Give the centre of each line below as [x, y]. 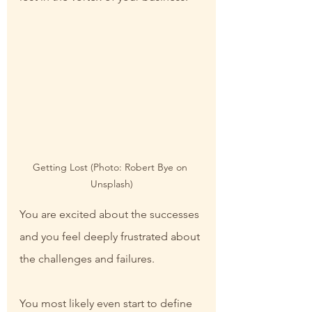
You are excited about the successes [111, 214]
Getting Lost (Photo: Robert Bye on [111, 167]
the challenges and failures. [87, 259]
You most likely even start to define [107, 304]
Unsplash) [111, 184]
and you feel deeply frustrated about [111, 237]
